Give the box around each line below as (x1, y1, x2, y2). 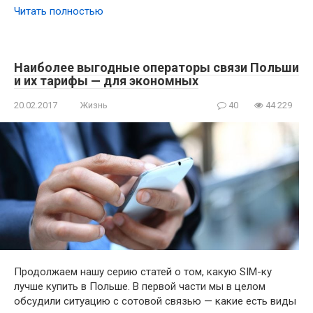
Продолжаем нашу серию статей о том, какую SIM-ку (14, 265, 272, 279)
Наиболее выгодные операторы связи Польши (14, 60, 299, 75)
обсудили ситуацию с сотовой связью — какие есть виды (14, 295, 296, 308)
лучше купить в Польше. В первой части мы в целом (14, 280, 265, 293)
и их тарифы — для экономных (14, 73, 198, 89)
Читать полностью (14, 5, 103, 18)
